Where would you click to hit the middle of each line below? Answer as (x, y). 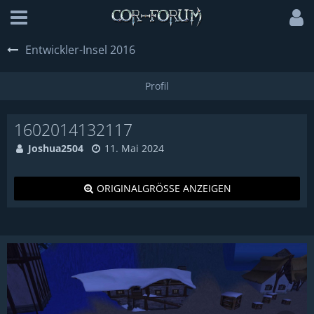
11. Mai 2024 (134, 148)
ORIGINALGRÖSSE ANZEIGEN (160, 188)
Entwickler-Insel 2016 (80, 50)
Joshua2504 (56, 148)
